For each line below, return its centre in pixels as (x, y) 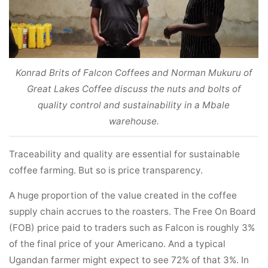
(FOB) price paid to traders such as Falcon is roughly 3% (132, 228)
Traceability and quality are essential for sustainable (125, 154)
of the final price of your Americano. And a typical (118, 244)
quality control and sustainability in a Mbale (134, 105)
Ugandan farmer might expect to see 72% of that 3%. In (129, 260)
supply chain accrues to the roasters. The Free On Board (133, 212)
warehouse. (134, 121)
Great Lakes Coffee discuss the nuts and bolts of (134, 89)
